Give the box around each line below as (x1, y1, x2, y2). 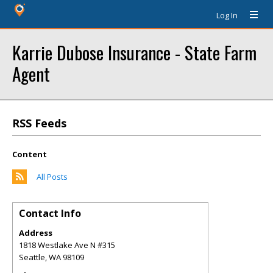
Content (12, 149, 47, 160)
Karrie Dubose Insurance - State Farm (12, 39, 257, 65)
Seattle (19, 252, 45, 263)
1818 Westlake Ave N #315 (19, 239, 115, 250)
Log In (216, 10, 238, 21)
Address (19, 227, 52, 238)
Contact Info (19, 207, 81, 220)
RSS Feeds (12, 116, 66, 130)
